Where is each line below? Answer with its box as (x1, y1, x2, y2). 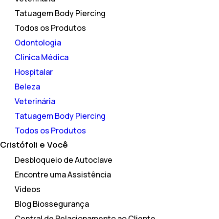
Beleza (15, 81, 40, 92)
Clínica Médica (15, 51, 68, 63)
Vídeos (15, 183, 41, 195)
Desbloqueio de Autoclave (15, 154, 112, 165)
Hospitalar (15, 66, 53, 77)
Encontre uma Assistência (15, 169, 111, 180)
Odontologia (15, 37, 61, 48)
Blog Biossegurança (15, 198, 89, 209)
